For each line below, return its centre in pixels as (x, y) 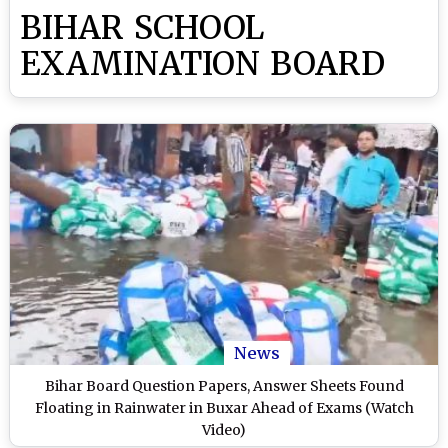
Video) (224, 429)
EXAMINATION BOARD (203, 64)
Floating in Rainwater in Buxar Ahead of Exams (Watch (224, 407)
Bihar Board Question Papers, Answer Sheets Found (224, 385)
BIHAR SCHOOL (142, 28)
